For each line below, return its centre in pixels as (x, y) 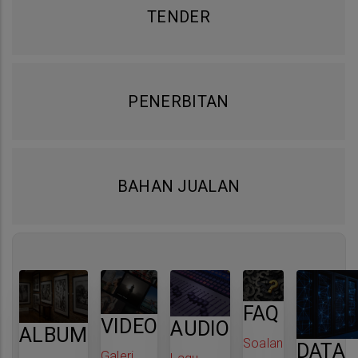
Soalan (263, 344)
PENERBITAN (179, 101)
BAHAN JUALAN (179, 186)
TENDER (179, 16)
